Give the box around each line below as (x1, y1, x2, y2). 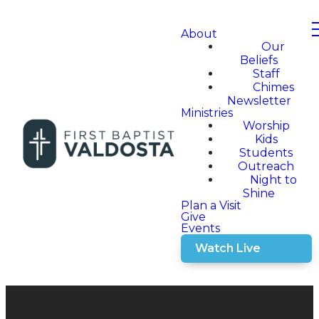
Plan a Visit (181, 199, 241, 212)
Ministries (181, 106, 233, 120)
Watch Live (195, 241, 261, 255)
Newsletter (226, 94, 291, 108)
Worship (242, 119, 290, 132)
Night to (249, 173, 297, 187)
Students (239, 146, 293, 159)
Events (181, 221, 220, 235)
